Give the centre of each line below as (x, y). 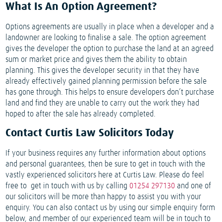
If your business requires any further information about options (106, 153)
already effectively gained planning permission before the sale (106, 82)
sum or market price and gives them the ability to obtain (96, 60)
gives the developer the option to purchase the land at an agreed (110, 49)
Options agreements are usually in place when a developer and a (110, 27)
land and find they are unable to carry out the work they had (103, 103)
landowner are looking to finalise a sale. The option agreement (106, 38)
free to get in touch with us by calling (68, 186)
